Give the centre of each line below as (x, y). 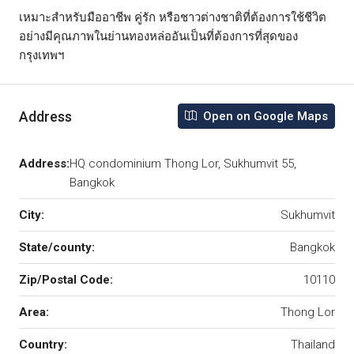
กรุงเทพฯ (41, 55)
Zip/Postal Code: (66, 280)
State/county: (57, 247)
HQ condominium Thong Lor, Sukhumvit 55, (183, 164)
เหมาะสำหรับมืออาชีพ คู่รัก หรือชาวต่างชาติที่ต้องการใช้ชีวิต (173, 17)
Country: (43, 345)
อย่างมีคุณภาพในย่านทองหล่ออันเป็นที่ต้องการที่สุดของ (158, 36)
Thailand (313, 345)
